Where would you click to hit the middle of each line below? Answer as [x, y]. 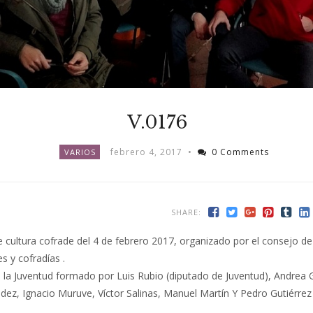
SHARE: [187, 212]
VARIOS [80, 152]
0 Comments [241, 152]
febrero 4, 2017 [147, 152]
